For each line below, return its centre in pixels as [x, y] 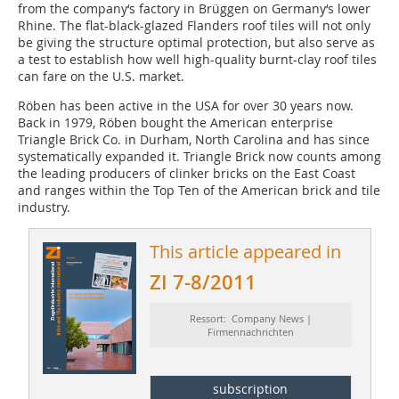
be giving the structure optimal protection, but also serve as [196, 43]
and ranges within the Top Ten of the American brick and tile [199, 191]
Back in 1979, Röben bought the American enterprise [175, 123]
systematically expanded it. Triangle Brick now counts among [199, 157]
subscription [251, 388]
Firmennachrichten [250, 332]
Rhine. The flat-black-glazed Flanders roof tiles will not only [194, 26]
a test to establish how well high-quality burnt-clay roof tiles [197, 60]
